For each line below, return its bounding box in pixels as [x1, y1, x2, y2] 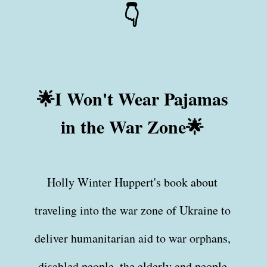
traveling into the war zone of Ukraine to [34, 202, 231, 219]
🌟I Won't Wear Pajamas [36, 85, 228, 112]
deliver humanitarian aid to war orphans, [34, 230, 231, 247]
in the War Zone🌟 [61, 113, 204, 140]
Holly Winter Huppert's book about [47, 174, 218, 191]
